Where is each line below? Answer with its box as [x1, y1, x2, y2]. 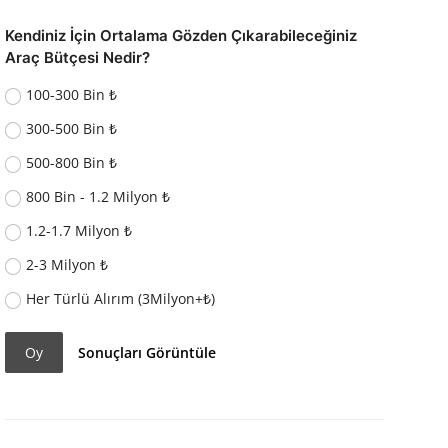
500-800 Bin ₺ [26, 153, 118, 173]
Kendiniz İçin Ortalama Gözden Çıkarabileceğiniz [4, 26, 357, 46]
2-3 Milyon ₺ [26, 255, 109, 275]
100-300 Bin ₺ [26, 85, 118, 105]
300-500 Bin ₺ [26, 119, 118, 139]
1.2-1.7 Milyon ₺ [26, 221, 133, 241]
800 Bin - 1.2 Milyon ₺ [26, 187, 171, 207]
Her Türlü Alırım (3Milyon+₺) [26, 289, 216, 309]
